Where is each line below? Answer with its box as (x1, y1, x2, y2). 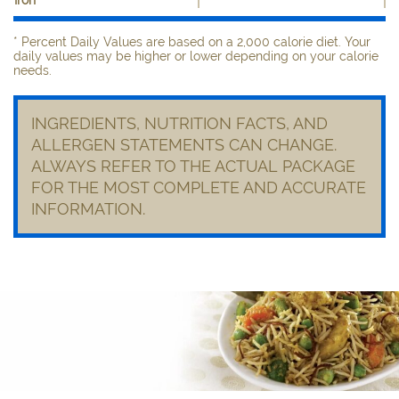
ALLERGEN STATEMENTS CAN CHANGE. (31, 134, 337, 154)
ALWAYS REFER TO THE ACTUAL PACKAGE (31, 156, 355, 175)
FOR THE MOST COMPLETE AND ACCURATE (31, 177, 366, 197)
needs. (13, 62, 52, 77)
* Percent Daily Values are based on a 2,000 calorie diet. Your (13, 34, 370, 49)
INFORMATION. (31, 199, 145, 218)
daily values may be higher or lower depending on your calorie (13, 48, 379, 63)
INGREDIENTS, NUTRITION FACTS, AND (31, 113, 328, 133)
